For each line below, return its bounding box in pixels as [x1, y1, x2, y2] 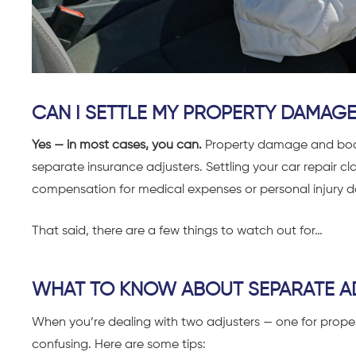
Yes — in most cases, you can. [32, 139, 205, 153]
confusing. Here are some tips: [32, 338, 206, 351]
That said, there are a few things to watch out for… [32, 225, 323, 238]
